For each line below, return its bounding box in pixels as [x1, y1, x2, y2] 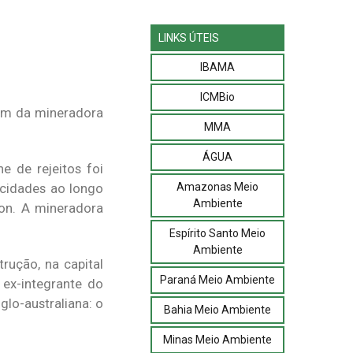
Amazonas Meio [176, 180, 258, 193]
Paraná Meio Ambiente [160, 273, 275, 286]
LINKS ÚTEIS [158, 31, 219, 44]
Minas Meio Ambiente [163, 333, 272, 346]
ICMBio [200, 90, 235, 103]
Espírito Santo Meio [169, 226, 266, 240]
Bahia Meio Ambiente [164, 303, 271, 316]
